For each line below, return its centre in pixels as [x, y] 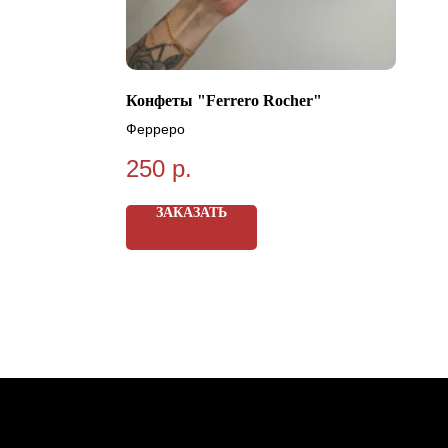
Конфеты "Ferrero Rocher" [224, 100]
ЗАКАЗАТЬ [191, 213]
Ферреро [155, 128]
